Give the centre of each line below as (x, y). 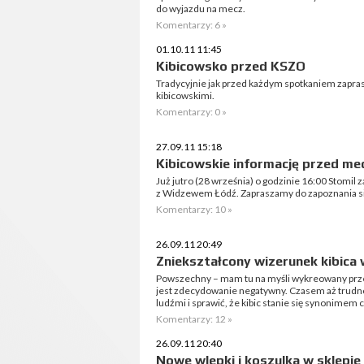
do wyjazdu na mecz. (201, 9)
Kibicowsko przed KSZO (231, 66)
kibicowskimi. (185, 95)
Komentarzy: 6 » (191, 25)
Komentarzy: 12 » (194, 319)
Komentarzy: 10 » (194, 209)
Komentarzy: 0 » (191, 112)
